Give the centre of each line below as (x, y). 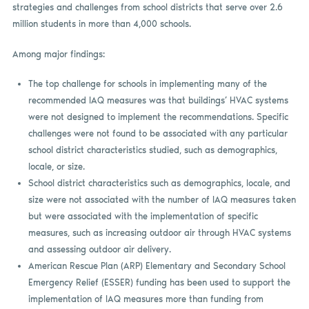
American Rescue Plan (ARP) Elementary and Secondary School (157, 266)
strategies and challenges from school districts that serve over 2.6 (147, 8)
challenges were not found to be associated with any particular (158, 134)
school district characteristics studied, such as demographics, (152, 150)
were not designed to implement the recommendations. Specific (158, 117)
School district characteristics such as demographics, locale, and (159, 183)
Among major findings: (58, 54)
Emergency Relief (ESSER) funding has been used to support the (159, 283)
